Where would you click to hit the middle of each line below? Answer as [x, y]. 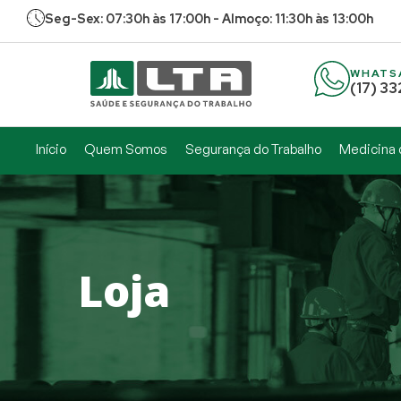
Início [51, 149]
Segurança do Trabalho [253, 149]
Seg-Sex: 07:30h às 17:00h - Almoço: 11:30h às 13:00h [209, 19]
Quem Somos [126, 149]
